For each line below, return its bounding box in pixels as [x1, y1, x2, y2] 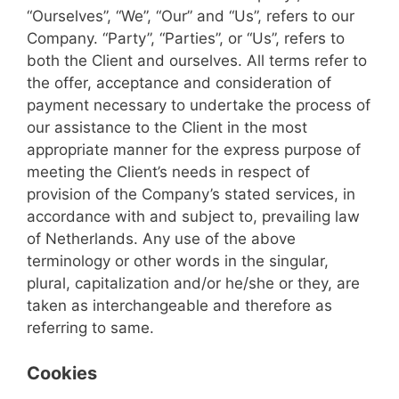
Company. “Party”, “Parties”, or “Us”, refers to [27, 29, 345, 47]
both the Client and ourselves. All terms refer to [27, 52, 367, 69]
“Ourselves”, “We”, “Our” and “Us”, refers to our [27, 7, 354, 25]
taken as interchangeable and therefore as [27, 297, 332, 314]
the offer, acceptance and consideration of [27, 74, 331, 92]
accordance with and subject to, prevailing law [27, 208, 360, 225]
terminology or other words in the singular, [27, 252, 329, 270]
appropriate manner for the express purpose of [27, 141, 361, 159]
